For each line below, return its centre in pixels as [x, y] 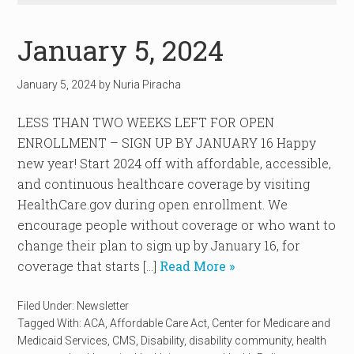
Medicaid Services [63, 341]
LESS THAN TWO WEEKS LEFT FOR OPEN [146, 122]
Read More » [196, 266]
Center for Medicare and [271, 323]
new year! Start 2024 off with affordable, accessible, [175, 163]
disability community [241, 341]
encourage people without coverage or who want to [177, 225]
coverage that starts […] [87, 266]
